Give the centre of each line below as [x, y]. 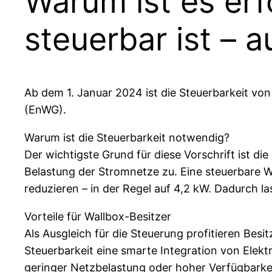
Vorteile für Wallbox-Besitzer [98, 217]
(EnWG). [45, 110]
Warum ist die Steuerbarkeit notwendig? [127, 138]
